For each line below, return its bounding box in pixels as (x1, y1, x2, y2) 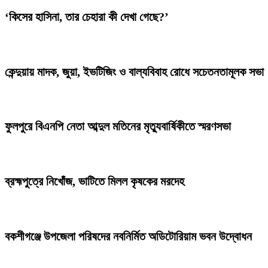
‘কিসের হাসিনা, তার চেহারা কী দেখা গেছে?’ (5, 10, 169, 23)
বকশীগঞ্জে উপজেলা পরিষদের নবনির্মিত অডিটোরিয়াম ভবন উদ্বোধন (5, 230, 252, 243)
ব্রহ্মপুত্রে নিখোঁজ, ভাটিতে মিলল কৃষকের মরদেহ (5, 175, 184, 188)
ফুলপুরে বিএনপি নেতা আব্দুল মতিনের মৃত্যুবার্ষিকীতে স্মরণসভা (5, 120, 231, 133)
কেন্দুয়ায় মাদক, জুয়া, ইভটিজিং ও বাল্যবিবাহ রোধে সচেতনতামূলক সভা (5, 65, 264, 78)
